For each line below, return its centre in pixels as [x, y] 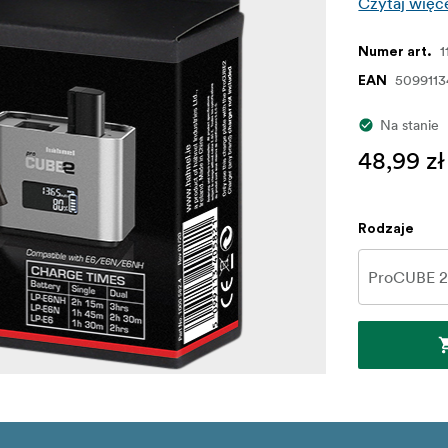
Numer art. [395, 52]
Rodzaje [386, 229]
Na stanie [410, 125]
